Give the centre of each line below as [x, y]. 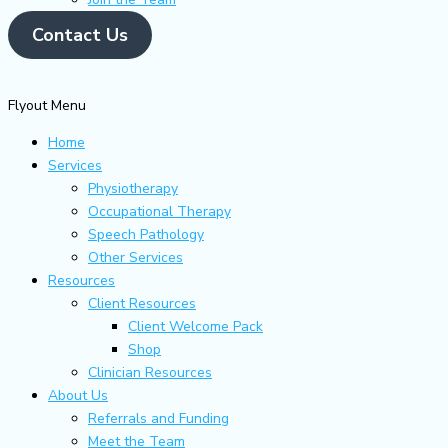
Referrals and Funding [158, 418]
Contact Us [80, 35]
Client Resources [142, 303]
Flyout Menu [47, 105]
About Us [78, 395]
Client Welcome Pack [195, 326]
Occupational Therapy [159, 211]
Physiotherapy [133, 188]
